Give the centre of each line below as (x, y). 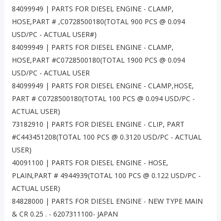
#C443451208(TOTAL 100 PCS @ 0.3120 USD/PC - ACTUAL (107, 137)
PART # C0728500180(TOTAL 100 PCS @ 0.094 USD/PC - (103, 99)
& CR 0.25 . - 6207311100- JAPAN (65, 214)
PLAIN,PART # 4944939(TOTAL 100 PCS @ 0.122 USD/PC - (106, 176)
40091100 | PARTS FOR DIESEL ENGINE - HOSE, (90, 163)
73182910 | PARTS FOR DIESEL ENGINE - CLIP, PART (98, 124)
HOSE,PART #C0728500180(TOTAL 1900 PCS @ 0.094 (98, 60)
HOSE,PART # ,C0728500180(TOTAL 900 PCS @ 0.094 (98, 22)
